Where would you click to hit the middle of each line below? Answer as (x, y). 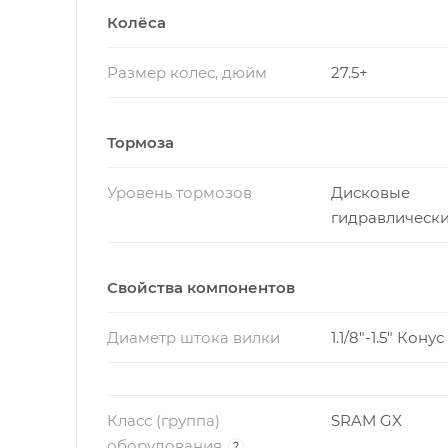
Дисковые (370, 192)
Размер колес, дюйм (187, 72)
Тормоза (140, 142)
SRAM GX (366, 420)
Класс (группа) (163, 420)
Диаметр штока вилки (193, 337)
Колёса (136, 22)
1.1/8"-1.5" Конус (387, 337)
